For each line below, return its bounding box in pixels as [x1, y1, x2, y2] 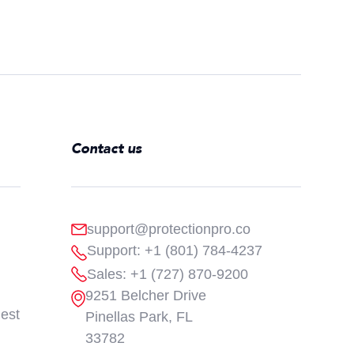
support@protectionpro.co [87, 220, 251, 237]
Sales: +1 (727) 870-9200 [87, 265, 249, 282]
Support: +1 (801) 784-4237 [87, 242, 263, 258]
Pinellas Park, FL [85, 308, 194, 325]
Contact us [71, 138, 142, 159]
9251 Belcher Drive [85, 287, 207, 303]
